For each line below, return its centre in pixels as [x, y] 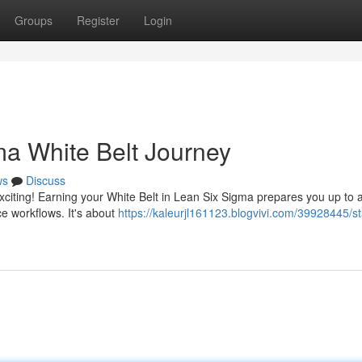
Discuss [46, 180]
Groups [34, 20]
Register [98, 20]
